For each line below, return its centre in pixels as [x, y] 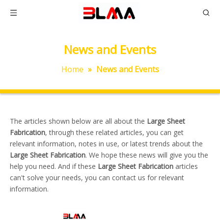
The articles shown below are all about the [78, 121]
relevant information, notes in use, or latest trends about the [106, 144]
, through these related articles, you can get [114, 132]
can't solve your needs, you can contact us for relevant [97, 178]
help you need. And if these [54, 166]
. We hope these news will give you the [147, 155]
